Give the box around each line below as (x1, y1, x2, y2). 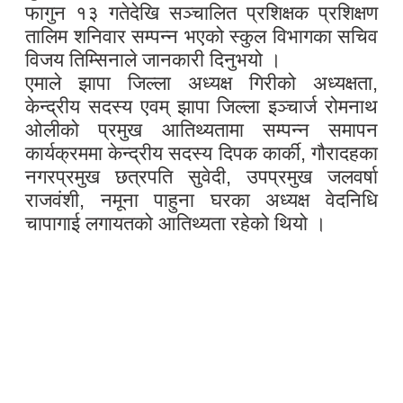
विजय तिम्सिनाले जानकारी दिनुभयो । (25, 49, 282, 71)
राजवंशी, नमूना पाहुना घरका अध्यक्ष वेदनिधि (25, 189, 378, 211)
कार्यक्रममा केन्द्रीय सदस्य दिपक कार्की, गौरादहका (25, 142, 378, 165)
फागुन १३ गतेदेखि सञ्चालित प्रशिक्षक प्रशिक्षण (25, 2, 378, 24)
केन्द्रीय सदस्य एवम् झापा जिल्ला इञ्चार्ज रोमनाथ (25, 95, 378, 118)
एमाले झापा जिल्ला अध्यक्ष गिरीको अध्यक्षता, (25, 72, 378, 94)
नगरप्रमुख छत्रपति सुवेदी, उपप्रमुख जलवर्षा (25, 166, 378, 188)
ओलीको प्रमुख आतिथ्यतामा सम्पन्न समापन (25, 119, 378, 141)
